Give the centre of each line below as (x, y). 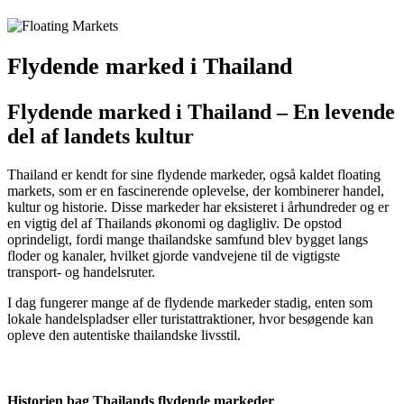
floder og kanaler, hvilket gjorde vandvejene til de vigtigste (174, 255)
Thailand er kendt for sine (82, 174)
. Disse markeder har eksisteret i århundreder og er (246, 207)
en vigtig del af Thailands (81, 223)
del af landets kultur (101, 136)
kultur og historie (55, 207)
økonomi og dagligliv (216, 223)
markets (29, 190)
